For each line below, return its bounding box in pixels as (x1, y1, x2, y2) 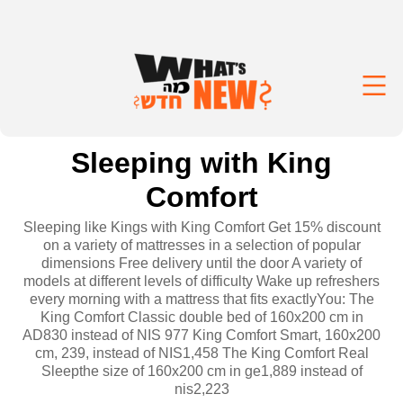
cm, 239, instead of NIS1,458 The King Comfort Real (34, 345, 369, 361)
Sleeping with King (71, 147, 332, 179)
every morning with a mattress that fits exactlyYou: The (29, 291, 374, 307)
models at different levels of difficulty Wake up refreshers (23, 273, 380, 289)
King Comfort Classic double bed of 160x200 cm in (40, 309, 363, 325)
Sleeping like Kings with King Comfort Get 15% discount (22, 219, 381, 235)
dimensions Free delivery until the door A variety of (41, 255, 362, 271)
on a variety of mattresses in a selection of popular (42, 237, 361, 253)
